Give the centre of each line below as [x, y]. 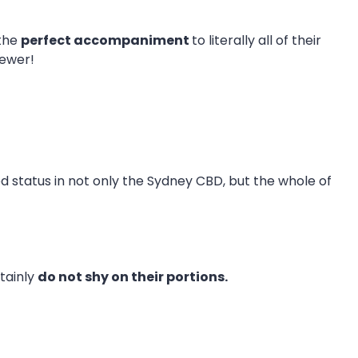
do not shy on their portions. [133, 276]
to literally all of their [257, 40]
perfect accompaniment [106, 40]
